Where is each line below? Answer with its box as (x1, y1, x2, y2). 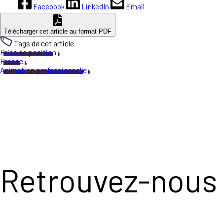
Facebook (33, 2, 65, 11)
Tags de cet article (13, 38, 74, 48)
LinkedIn (81, 2, 109, 11)
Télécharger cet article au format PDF (4, 28, 111, 36)
